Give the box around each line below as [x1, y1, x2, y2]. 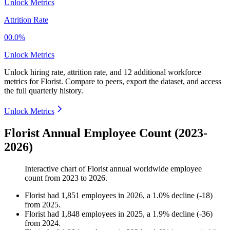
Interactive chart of [25, 164, 87, 174]
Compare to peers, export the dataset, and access [65, 77, 221, 86]
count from [25, 174, 62, 183]
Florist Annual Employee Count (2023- [4, 126, 207, 140]
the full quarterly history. [4, 86, 83, 95]
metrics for [4, 77, 41, 86]
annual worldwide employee [108, 164, 202, 174]
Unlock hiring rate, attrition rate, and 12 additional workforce [4, 68, 201, 77]
